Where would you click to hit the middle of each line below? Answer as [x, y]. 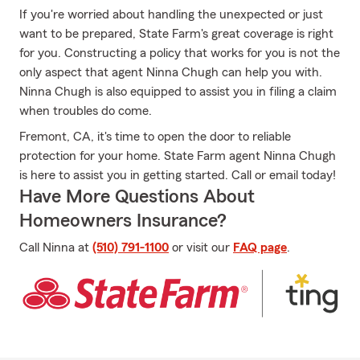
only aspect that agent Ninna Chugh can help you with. [171, 72]
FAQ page [260, 247]
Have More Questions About [137, 197]
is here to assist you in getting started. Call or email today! [178, 175]
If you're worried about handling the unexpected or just [171, 14]
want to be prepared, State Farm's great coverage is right [176, 34]
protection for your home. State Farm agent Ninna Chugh [178, 156]
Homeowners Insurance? [123, 221]
